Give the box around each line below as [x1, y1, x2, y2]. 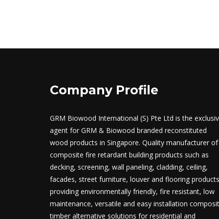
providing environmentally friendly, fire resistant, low [50, 186, 215, 196]
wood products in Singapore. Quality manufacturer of [50, 137, 218, 147]
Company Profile [50, 82, 158, 97]
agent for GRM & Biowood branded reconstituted [50, 125, 207, 135]
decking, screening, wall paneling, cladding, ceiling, [50, 162, 208, 172]
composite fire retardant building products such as [50, 150, 209, 159]
